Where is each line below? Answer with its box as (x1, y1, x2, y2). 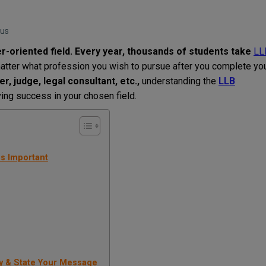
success (14, 90, 54, 102)
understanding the (140, 75, 218, 87)
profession (44, 61, 90, 72)
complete (212, 61, 251, 72)
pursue (142, 61, 170, 72)
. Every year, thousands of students (70, 46, 231, 58)
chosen (84, 90, 114, 102)
